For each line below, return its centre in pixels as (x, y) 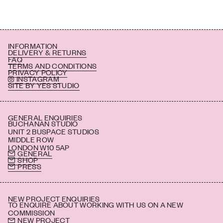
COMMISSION (32, 213)
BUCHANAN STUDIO (43, 123)
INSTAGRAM (38, 79)
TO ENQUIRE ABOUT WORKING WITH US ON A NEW (96, 205)
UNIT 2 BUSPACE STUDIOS (54, 131)
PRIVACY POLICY (38, 72)
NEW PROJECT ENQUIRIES (54, 198)
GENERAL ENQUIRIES (45, 117)
